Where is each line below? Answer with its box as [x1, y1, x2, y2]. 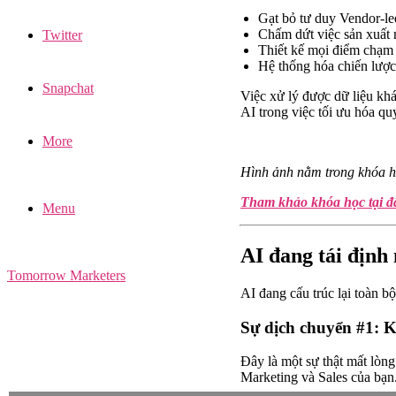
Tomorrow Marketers [7, 268, 126, 284]
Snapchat [42, 80, 94, 96]
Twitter [42, 27, 82, 43]
